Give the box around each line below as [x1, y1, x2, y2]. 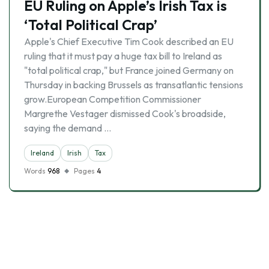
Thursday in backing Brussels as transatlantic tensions [24, 79, 243, 91]
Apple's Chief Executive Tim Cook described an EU [24, 35, 234, 47]
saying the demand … [24, 122, 111, 134]
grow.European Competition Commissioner [24, 93, 201, 105]
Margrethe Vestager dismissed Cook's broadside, [24, 107, 226, 119]
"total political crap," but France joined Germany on [24, 64, 234, 76]
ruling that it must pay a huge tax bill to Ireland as [24, 50, 222, 62]
